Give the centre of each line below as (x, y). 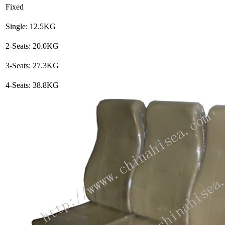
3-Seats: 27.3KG (32, 65)
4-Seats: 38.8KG (32, 85)
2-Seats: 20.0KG (32, 46)
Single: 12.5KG (31, 26)
